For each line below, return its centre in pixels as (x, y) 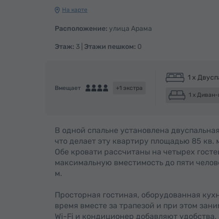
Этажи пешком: (110, 47)
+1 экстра (129, 88)
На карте (75, 10)
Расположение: (81, 29)
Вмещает (68, 88)
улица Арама (130, 29)
